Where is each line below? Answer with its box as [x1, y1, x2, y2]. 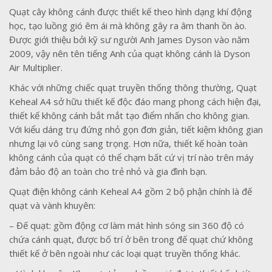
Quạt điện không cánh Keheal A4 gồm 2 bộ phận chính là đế [9, 185, 252, 197]
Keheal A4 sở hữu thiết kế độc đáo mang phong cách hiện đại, [9, 95, 261, 107]
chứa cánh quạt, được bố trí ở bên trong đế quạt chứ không [9, 233, 253, 245]
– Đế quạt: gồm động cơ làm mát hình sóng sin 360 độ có [9, 219, 244, 231]
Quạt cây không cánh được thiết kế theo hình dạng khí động [9, 5, 252, 18]
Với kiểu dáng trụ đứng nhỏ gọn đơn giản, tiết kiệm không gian [9, 123, 263, 135]
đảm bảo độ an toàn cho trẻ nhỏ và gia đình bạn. [9, 165, 207, 177]
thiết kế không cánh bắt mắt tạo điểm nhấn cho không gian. [9, 109, 250, 121]
